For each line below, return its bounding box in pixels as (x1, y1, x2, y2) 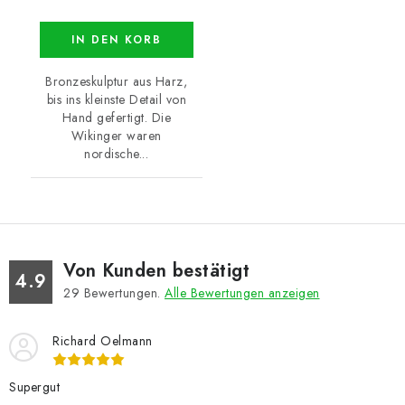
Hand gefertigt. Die (61, 108, 171, 127)
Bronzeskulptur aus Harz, (45, 71, 188, 90)
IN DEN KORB (71, 31, 162, 48)
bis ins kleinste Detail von (46, 89, 186, 108)
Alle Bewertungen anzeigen (165, 283, 320, 302)
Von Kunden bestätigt (63, 257, 250, 284)
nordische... (84, 144, 149, 163)
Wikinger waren (71, 126, 162, 145)
